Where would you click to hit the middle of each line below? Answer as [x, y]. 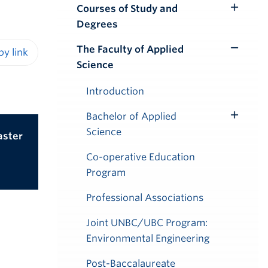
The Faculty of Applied [130, 49]
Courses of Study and [127, 9]
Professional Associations [145, 198]
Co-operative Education [141, 157]
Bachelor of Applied [131, 116]
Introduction [115, 91]
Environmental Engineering [148, 238]
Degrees [97, 24]
